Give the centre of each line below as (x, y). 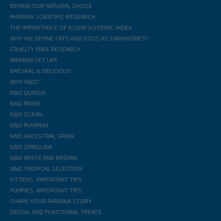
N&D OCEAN (26, 114)
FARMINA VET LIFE (34, 59)
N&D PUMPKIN (29, 125)
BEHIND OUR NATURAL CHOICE (51, 5)
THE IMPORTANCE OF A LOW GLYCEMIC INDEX (71, 27)
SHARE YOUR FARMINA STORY (51, 201)
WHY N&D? (24, 81)
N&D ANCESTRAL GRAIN (42, 135)
